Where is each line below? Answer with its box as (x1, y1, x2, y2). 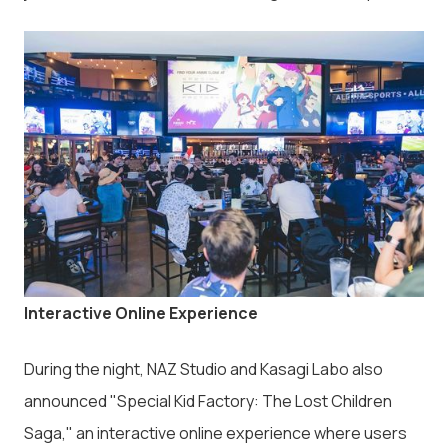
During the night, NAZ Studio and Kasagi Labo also (24, 358, 383, 381)
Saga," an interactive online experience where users (24, 422, 407, 445)
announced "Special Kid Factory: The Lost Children (24, 390, 392, 413)
